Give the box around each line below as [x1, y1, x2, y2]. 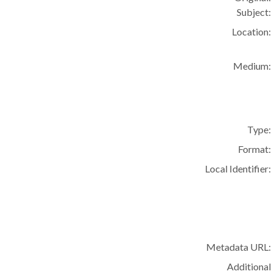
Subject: [237, 6, 272, 18]
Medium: [233, 60, 272, 72]
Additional [227, 261, 272, 272]
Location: [232, 26, 272, 37]
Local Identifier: [205, 163, 272, 174]
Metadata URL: [206, 241, 272, 253]
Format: [238, 143, 272, 155]
